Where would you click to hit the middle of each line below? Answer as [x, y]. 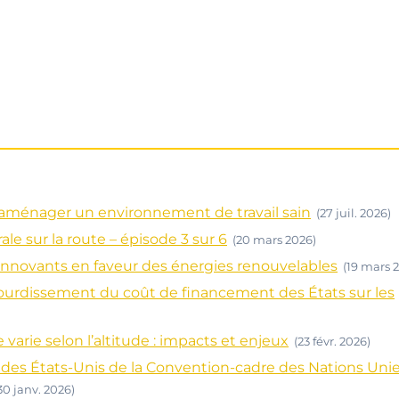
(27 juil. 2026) [354, 213]
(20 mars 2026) [274, 240]
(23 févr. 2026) [332, 341]
